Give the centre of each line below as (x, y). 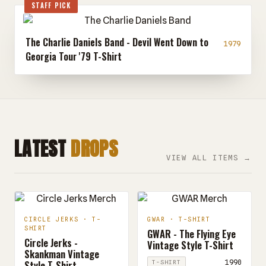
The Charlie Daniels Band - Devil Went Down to (117, 42)
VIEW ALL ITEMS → (209, 158)
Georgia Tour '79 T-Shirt (74, 56)
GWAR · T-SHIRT (179, 219)
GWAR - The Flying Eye (191, 234)
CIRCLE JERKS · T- (63, 219)
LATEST (43, 149)
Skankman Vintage (62, 254)
